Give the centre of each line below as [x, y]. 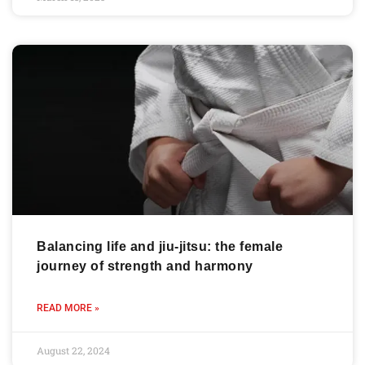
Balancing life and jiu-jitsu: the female [160, 246]
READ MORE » [68, 308]
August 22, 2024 [73, 350]
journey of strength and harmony [145, 266]
